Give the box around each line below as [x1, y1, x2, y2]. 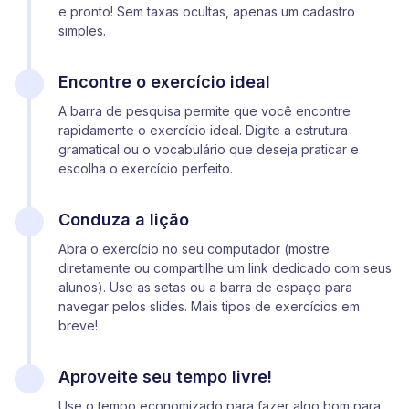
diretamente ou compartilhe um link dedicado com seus [58, 259, 392, 276]
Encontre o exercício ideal [58, 71, 270, 91]
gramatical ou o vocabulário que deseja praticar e [58, 141, 359, 157]
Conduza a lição [58, 209, 189, 229]
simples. [58, 22, 106, 38]
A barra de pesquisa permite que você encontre [58, 102, 351, 119]
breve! [58, 317, 98, 333]
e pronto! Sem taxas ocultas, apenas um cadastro [58, 3, 355, 19]
